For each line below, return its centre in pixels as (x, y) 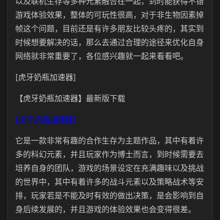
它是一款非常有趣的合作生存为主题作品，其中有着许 (110, 140)
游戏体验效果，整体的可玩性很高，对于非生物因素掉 (110, 15)
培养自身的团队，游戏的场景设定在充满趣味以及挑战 (110, 168)
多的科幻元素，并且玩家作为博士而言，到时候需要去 (110, 154)
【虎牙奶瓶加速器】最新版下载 (70, 98)
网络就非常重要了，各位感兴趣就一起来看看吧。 (102, 56)
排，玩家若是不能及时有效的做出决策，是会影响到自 (110, 195)
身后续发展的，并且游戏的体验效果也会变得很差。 (106, 209)
